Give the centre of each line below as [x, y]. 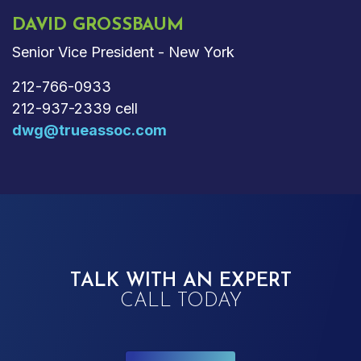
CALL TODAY [180, 301]
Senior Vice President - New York [123, 52]
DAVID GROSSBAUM [98, 25]
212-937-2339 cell [75, 108]
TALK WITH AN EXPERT [180, 281]
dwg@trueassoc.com [89, 130]
